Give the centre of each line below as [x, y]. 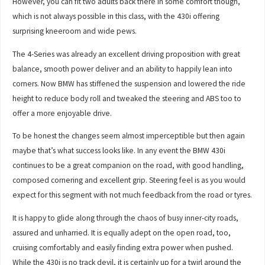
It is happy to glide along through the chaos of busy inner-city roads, [126, 218]
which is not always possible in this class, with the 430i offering [116, 17]
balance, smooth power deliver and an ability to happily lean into [123, 69]
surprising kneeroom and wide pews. [75, 31]
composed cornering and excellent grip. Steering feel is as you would [129, 180]
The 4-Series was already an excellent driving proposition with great [127, 54]
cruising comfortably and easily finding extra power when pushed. [123, 247]
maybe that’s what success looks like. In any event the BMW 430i [119, 151]
